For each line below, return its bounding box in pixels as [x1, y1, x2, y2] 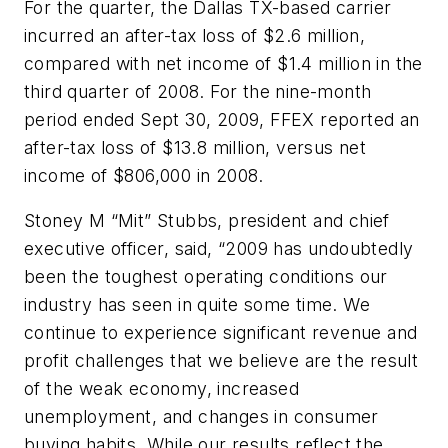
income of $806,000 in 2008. [24, 164, 264, 186]
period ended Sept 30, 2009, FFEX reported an [24, 108, 420, 130]
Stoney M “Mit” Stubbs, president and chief [24, 210, 390, 232]
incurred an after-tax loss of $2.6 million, [24, 24, 366, 46]
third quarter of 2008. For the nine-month [24, 80, 372, 102]
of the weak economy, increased [24, 378, 299, 400]
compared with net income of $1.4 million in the [24, 52, 423, 74]
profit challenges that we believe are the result [24, 350, 419, 372]
